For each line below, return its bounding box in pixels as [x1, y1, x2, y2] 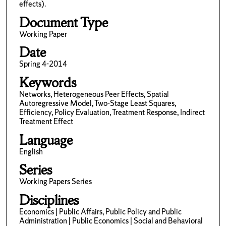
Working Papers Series [19, 176, 92, 187]
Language [19, 131, 73, 149]
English [19, 146, 43, 157]
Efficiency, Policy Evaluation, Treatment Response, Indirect [19, 106, 205, 118]
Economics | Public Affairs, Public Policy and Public [19, 206, 182, 217]
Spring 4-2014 [19, 59, 67, 70]
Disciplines [19, 191, 79, 209]
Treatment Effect [19, 116, 73, 127]
